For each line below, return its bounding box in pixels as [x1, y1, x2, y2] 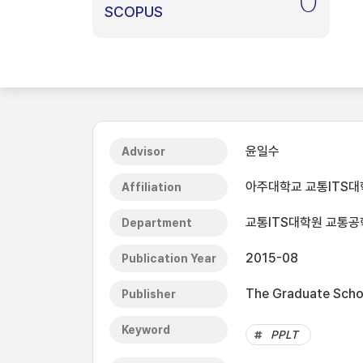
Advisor [122, 145, 165, 158]
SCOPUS [105, 3, 163, 20]
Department [122, 216, 192, 229]
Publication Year [122, 252, 216, 265]
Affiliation [122, 181, 181, 194]
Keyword [122, 323, 170, 336]
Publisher [122, 288, 176, 301]
